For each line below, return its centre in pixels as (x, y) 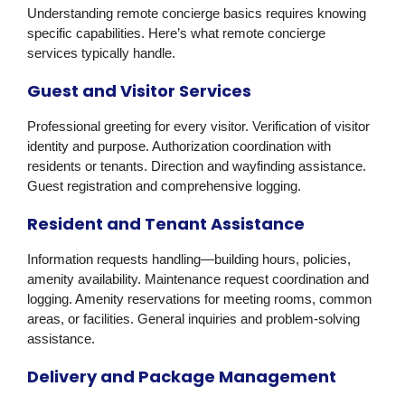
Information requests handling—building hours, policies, (189, 259)
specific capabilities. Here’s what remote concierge (176, 33)
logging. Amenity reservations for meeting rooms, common (199, 299)
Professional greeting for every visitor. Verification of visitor (198, 127)
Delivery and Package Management (182, 377)
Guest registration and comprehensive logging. (164, 186)
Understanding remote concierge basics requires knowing (197, 14)
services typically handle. (101, 53)
